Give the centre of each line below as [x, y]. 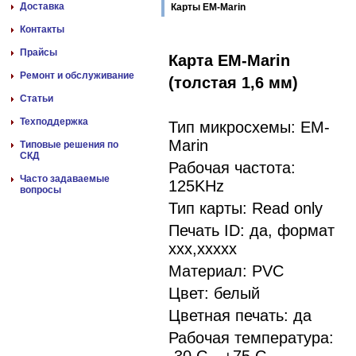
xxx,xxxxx [203, 249]
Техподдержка [54, 122]
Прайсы [39, 52]
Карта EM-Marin [229, 60]
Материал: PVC [226, 271]
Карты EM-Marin [208, 7]
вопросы [41, 190]
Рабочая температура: [251, 338]
